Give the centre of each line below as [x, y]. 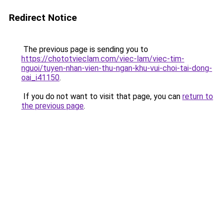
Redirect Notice [43, 18]
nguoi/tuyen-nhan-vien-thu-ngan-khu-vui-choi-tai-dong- [117, 68]
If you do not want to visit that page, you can [102, 96]
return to [198, 96]
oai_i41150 [40, 78]
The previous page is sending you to [85, 49]
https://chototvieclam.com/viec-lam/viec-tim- [103, 59]
